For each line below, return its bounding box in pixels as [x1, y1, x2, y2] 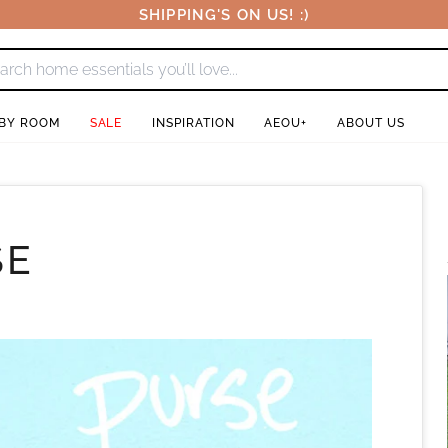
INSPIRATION [152, 116, 235, 130]
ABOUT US [337, 116, 405, 130]
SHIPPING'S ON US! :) [138, 6, 310, 23]
